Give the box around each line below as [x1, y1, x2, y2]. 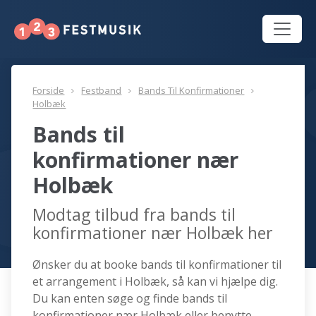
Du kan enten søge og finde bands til [32, 291, 228, 307]
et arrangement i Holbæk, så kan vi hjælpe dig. [32, 274, 279, 290]
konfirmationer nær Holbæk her [32, 221, 274, 245]
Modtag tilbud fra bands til [32, 203, 236, 226]
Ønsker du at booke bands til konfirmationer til [32, 257, 282, 273]
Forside [32, 84, 65, 97]
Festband [81, 84, 122, 97]
